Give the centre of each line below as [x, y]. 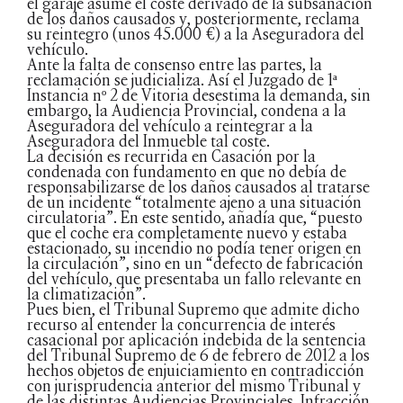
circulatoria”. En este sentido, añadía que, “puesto [195, 217]
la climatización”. [86, 294]
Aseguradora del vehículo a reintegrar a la [170, 125]
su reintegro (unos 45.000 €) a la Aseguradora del [196, 34]
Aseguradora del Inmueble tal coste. [148, 141]
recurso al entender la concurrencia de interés [181, 324]
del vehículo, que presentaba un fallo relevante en [194, 278]
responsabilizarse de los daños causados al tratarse [198, 187]
